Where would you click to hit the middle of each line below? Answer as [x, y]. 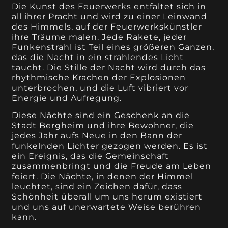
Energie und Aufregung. [67, 98]
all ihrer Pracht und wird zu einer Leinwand [110, 16]
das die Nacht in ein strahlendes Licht [98, 57]
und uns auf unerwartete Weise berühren [107, 207]
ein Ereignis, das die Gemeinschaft [91, 156]
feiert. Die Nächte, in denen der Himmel [103, 177]
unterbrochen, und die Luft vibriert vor [100, 88]
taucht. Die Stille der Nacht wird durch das [109, 67]
